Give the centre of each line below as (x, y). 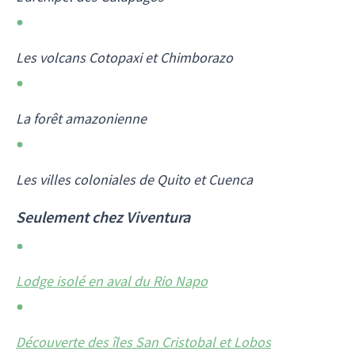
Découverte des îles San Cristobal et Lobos (143, 342)
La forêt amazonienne (81, 118)
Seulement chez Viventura (103, 216)
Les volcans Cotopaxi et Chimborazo (124, 57)
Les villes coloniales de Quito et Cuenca (134, 179)
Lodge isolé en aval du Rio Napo (112, 281)
